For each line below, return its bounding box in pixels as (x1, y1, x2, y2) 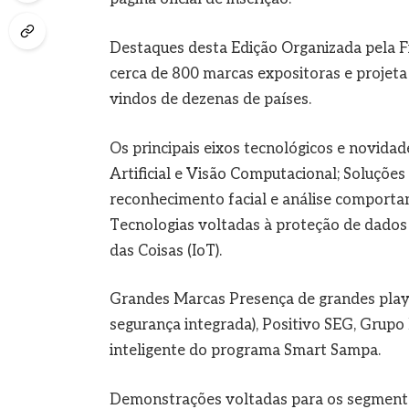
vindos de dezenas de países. (109, 90, 311, 109)
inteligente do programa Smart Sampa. (109, 341, 381, 361)
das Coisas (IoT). (109, 241, 222, 260)
